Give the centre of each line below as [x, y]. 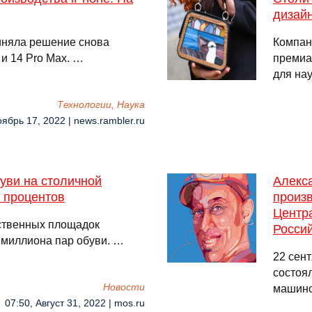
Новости [124, 287]
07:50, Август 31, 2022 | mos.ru [75, 303]
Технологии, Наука [101, 105]
